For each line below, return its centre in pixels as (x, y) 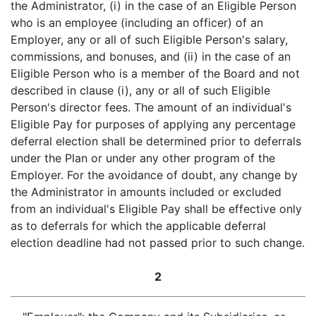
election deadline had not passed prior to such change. (158, 243)
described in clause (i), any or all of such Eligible (140, 90)
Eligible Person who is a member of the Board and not (155, 73)
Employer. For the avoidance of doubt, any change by (154, 175)
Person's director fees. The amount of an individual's (151, 107)
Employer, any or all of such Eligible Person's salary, (149, 39)
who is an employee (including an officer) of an (137, 23)
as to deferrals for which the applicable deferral (138, 226)
